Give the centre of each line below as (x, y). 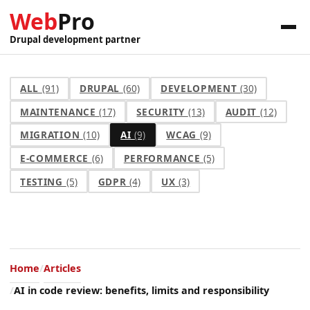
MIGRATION (52, 135)
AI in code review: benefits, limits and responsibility (142, 290)
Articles (62, 268)
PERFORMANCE (163, 158)
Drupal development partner (75, 39)
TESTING (43, 181)
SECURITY (162, 111)
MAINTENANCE (60, 111)
